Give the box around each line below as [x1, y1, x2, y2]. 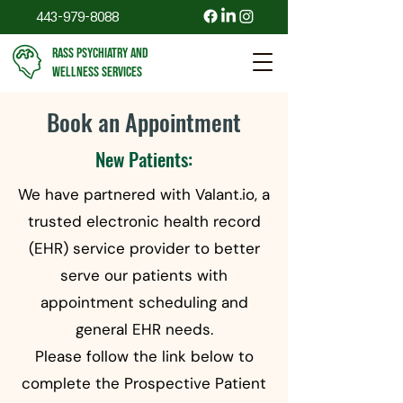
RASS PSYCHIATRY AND [52, 45, 148, 62]
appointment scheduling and [40, 292, 248, 312]
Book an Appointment [47, 104, 241, 139]
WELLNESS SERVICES [52, 64, 142, 81]
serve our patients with [60, 265, 228, 285]
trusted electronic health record [27, 211, 261, 231]
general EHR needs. [75, 319, 213, 339]
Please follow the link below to [34, 346, 254, 366]
